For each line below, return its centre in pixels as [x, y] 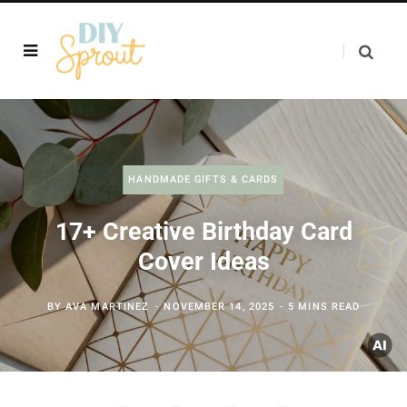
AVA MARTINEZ [108, 307]
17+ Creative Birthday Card [203, 232]
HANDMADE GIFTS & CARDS [203, 179]
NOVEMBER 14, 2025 [219, 307]
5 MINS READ [324, 307]
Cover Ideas [203, 262]
